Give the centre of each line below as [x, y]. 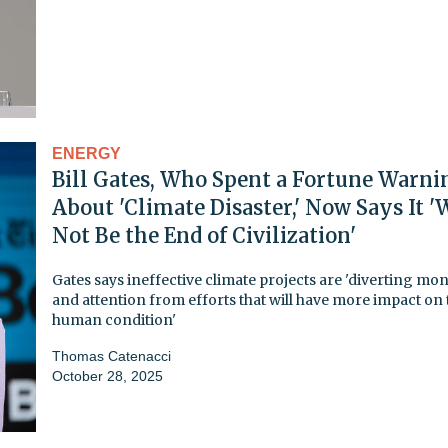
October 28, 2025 [107, 375]
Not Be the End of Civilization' [204, 235]
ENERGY [86, 153]
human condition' [114, 319]
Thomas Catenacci [111, 355]
